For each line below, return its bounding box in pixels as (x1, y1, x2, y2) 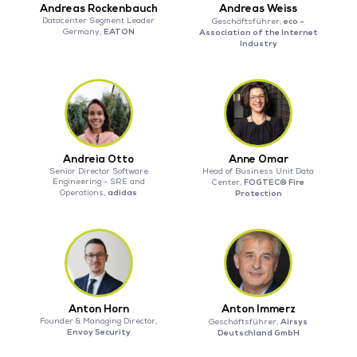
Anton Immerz (221, 303, 296, 316)
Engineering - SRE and (52, 177, 145, 187)
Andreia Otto (63, 153, 135, 167)
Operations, (60, 188, 108, 198)
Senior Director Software (49, 167, 148, 177)
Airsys (280, 316, 308, 328)
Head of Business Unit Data (202, 167, 315, 177)
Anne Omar (228, 153, 288, 167)
